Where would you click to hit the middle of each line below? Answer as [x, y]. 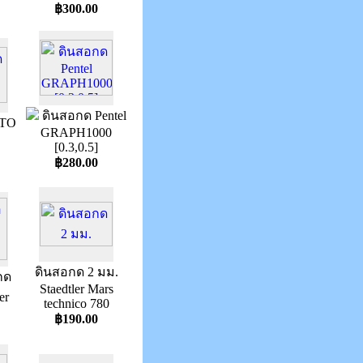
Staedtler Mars [76, 289]
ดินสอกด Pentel [83, 115]
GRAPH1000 [76, 132]
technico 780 [76, 303]
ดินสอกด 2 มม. [76, 272]
